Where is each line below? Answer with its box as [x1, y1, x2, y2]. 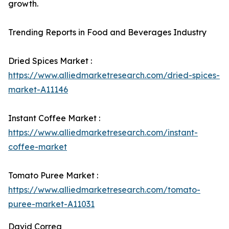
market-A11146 [8, 84, 68, 95]
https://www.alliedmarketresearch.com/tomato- [8, 185, 200, 195]
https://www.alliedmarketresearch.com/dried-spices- [8, 70, 220, 81]
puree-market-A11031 [8, 199, 95, 210]
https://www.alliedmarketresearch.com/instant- [8, 127, 198, 138]
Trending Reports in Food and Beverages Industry [8, 27, 207, 38]
